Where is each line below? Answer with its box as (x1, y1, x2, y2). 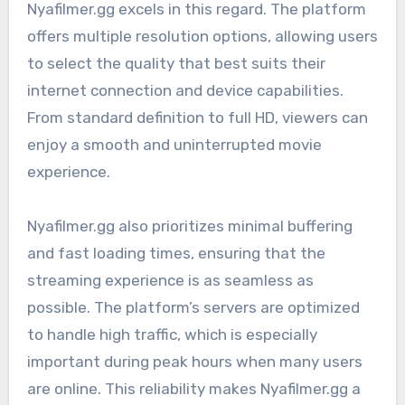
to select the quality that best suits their (26, 53, 325, 72)
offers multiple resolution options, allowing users (26, 26, 378, 45)
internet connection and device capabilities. (26, 80, 344, 99)
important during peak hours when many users (26, 352, 363, 371)
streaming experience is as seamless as (26, 270, 314, 289)
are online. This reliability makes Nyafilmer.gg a (26, 379, 361, 398)
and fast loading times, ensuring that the (26, 243, 325, 262)
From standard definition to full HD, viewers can (26, 108, 368, 127)
